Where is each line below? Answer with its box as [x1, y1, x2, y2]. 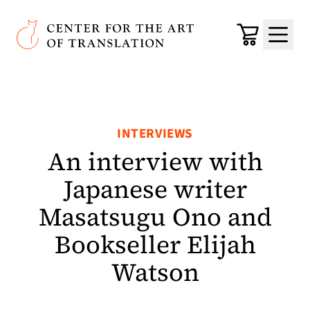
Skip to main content [21, 11, 143, 30]
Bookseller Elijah [54, 228, 256, 262]
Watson [111, 255, 199, 289]
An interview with [47, 145, 263, 179]
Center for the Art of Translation [16, 19, 181, 37]
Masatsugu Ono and [38, 200, 272, 234]
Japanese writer [63, 172, 247, 206]
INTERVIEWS [117, 125, 193, 143]
